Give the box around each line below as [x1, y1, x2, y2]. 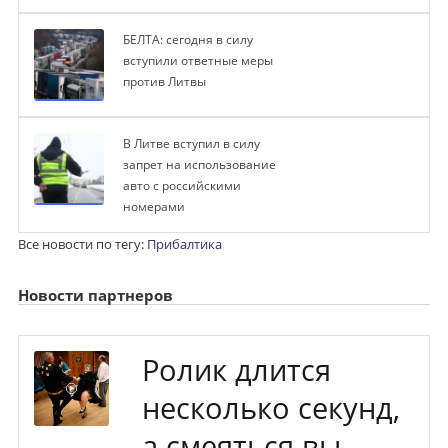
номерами [122, 198, 185, 216]
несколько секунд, [141, 387, 400, 428]
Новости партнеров [17, 284, 173, 305]
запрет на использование [122, 156, 276, 174]
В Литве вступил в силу [122, 135, 260, 153]
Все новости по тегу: [17, 235, 147, 254]
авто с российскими [122, 177, 241, 195]
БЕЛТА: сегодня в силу [122, 31, 253, 49]
